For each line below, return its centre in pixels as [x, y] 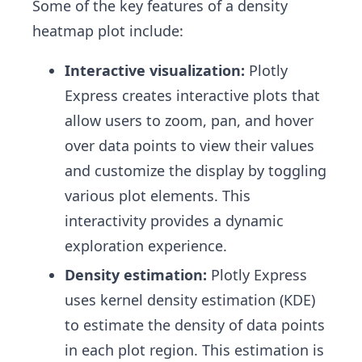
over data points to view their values [189, 145]
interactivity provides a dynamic [174, 220]
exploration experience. [146, 245]
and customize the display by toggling [196, 170]
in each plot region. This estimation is [194, 349]
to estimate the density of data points [195, 324]
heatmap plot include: [108, 30]
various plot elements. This [158, 195]
